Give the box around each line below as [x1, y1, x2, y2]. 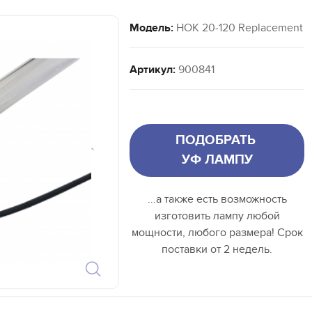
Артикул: [130, 63, 175, 77]
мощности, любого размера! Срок [131, 226, 303, 240]
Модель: [130, 21, 173, 36]
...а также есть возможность [147, 192, 287, 207]
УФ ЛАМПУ [181, 152, 253, 169]
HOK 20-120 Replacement [173, 21, 303, 36]
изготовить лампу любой [154, 209, 280, 224]
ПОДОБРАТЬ [175, 132, 259, 149]
